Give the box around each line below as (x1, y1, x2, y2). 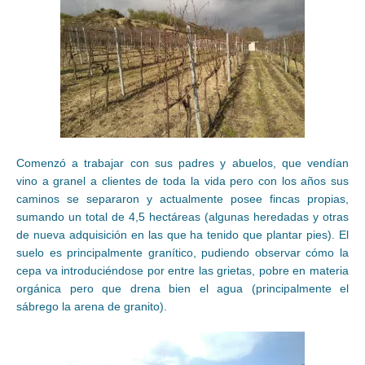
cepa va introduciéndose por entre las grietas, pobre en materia (16, 264, 349, 278)
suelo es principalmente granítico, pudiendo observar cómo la (16, 246, 349, 260)
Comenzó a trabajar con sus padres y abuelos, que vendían (16, 156, 349, 170)
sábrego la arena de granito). (16, 300, 167, 314)
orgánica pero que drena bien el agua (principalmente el (16, 282, 349, 296)
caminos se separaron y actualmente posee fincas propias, (16, 192, 349, 206)
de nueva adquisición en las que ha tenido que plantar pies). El (16, 228, 349, 242)
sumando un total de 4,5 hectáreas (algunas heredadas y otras (16, 210, 349, 224)
